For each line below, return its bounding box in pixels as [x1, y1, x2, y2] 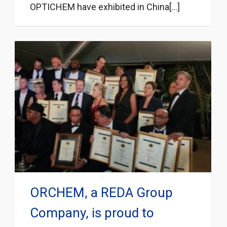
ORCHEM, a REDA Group [30, 184, 173, 200]
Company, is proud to [30, 205, 154, 220]
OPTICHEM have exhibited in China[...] [30, 2, 180, 13]
